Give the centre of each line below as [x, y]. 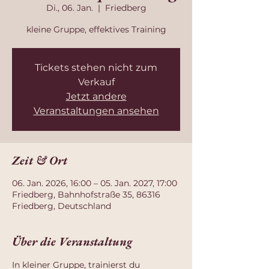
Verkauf [96, 82]
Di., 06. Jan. [69, 8]
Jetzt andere [96, 96]
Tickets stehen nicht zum [96, 68]
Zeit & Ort [40, 160]
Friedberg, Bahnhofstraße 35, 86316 [86, 195]
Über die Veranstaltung [72, 241]
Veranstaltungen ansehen [96, 111]
